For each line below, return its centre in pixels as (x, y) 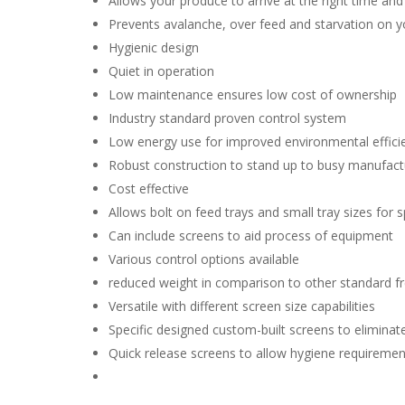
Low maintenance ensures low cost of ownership (253, 94)
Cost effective (149, 188)
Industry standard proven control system (228, 118)
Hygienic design (154, 47)
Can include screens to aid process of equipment (251, 235)
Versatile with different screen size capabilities (242, 306)
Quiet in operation (162, 71)
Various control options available (204, 259)
